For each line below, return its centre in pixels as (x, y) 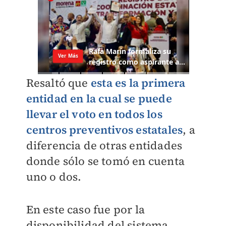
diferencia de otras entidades (104, 146)
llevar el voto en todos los (94, 114)
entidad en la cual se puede (99, 99)
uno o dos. (54, 177)
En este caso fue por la (86, 210)
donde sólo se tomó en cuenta (105, 161)
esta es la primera (138, 83)
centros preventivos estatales (104, 130)
